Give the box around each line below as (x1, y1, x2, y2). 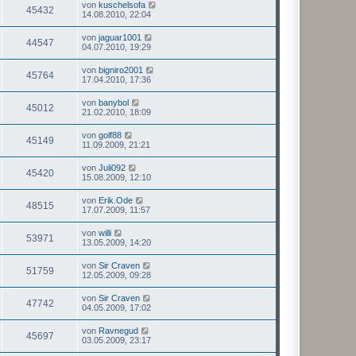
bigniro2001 (99, 64, 143, 75)
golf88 (99, 130, 122, 140)
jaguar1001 (99, 32, 141, 42)
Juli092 (99, 162, 126, 172)
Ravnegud (99, 325, 138, 335)
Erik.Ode (99, 195, 133, 205)
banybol (99, 97, 129, 107)
